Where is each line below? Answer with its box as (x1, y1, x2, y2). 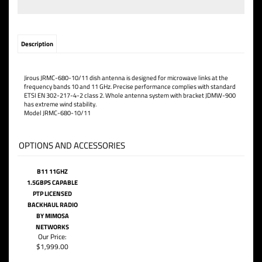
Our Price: (38, 230, 67, 242)
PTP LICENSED (33, 188, 72, 198)
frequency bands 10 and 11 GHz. (24, 81, 113, 91)
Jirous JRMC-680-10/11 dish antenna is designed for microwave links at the (24, 73, 228, 82)
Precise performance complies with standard (113, 81, 236, 91)
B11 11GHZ (37, 166, 68, 175)
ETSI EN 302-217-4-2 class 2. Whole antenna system (24, 90, 170, 99)
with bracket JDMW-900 (170, 90, 236, 99)
